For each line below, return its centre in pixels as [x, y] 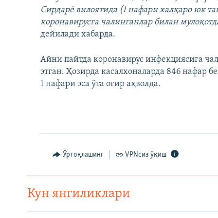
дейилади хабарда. [78, 35]
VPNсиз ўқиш [146, 155]
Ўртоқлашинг [83, 155]
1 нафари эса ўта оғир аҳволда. [100, 84]
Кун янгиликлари [79, 194]
